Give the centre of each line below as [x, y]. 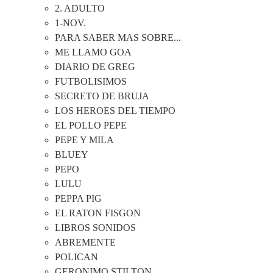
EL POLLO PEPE [91, 126]
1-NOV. [70, 23]
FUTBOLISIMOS [91, 82]
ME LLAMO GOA [93, 52]
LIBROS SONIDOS [95, 228]
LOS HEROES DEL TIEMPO [115, 111]
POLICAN [76, 257]
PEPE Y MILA [84, 140]
